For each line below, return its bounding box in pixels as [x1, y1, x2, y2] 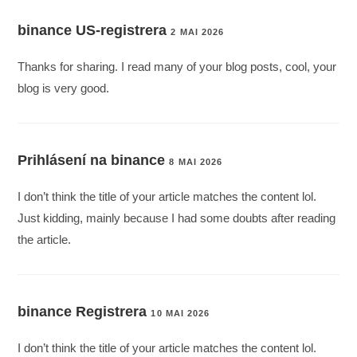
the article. [18, 233, 72, 247]
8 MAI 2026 [169, 157, 223, 167]
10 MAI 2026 [151, 308, 210, 319]
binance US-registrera [18, 22, 167, 39]
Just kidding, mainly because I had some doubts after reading [18, 211, 336, 226]
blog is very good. [18, 81, 110, 96]
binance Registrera [18, 304, 147, 320]
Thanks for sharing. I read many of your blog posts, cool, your [18, 60, 337, 74]
